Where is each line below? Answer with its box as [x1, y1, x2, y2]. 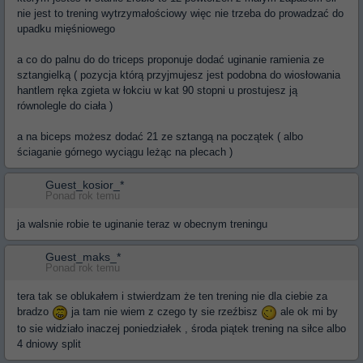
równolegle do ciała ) [17, 100, 113, 112]
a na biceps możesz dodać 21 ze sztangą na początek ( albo [17, 130, 303, 143]
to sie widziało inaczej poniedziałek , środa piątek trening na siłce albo [17, 322, 346, 335]
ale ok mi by [277, 305, 338, 318]
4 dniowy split [17, 337, 81, 350]
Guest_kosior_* [45, 178, 124, 191]
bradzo [17, 305, 52, 318]
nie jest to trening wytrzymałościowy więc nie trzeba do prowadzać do [17, 7, 344, 19]
